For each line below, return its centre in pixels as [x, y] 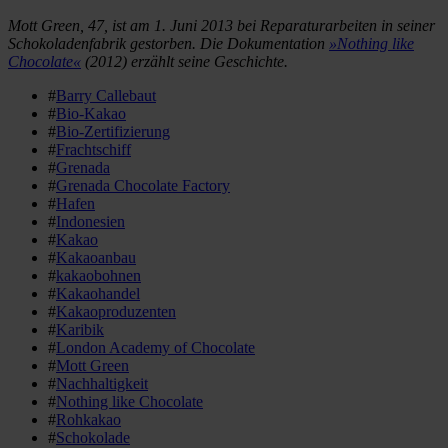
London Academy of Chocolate [155, 348]
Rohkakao [88, 420]
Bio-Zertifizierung [113, 132]
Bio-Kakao [91, 114]
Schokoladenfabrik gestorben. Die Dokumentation [168, 44]
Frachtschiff [93, 150]
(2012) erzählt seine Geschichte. [184, 62]
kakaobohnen [98, 276]
